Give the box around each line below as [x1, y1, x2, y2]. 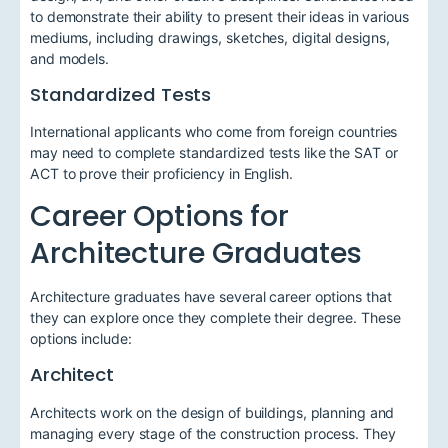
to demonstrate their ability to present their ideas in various [30, 7, 409, 25]
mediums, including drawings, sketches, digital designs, [30, 28, 390, 46]
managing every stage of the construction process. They [30, 424, 396, 442]
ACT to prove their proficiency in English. [30, 165, 293, 182]
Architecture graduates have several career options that [30, 288, 392, 306]
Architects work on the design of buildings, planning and [30, 403, 395, 421]
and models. [30, 49, 109, 67]
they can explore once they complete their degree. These [30, 309, 401, 327]
